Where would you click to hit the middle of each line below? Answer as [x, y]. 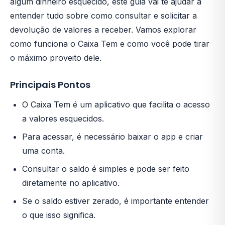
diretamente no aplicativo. [71, 183]
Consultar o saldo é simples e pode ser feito [106, 169]
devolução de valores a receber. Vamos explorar [103, 30]
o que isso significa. [59, 215]
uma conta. [43, 151]
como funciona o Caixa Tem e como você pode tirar [110, 44]
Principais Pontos [50, 85]
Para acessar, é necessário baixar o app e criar [113, 137]
